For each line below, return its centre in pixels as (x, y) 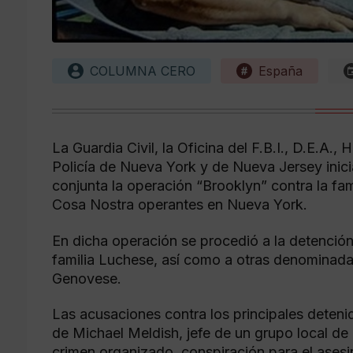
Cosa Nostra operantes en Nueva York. (180, 204)
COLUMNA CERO (143, 71)
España (281, 71)
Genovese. (87, 278)
